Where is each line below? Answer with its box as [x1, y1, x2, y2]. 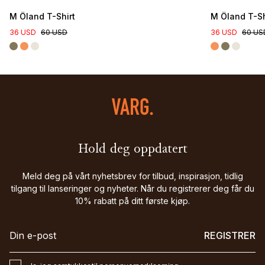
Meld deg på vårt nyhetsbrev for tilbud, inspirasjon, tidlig [22, 171, 243, 182]
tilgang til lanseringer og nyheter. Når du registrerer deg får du [11, 183, 254, 194]
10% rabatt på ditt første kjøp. [75, 196, 190, 206]
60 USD [41, 28, 67, 37]
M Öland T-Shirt [9, 11, 75, 22]
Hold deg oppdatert [77, 143, 188, 157]
